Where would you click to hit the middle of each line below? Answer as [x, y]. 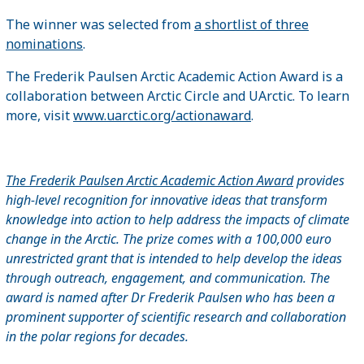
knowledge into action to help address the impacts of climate [178, 219]
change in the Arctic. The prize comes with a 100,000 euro [169, 238]
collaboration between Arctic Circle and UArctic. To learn [178, 95]
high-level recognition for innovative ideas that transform [167, 199]
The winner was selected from [100, 24]
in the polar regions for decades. [97, 336]
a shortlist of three [251, 24]
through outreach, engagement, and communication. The [168, 277]
